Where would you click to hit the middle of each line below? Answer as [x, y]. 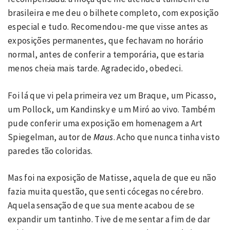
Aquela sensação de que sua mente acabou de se [101, 206]
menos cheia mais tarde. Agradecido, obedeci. [95, 69]
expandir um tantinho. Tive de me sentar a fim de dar [109, 219]
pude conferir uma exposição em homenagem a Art [105, 123]
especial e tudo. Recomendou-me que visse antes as [108, 27]
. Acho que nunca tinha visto [167, 137]
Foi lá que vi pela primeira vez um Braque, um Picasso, [112, 95]
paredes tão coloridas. [50, 151]
